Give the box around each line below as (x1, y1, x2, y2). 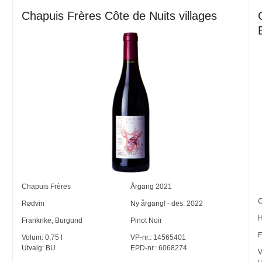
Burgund (55, 216, 83, 225)
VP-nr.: (130, 233, 152, 242)
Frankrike (22, 216, 52, 225)
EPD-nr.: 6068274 (130, 244, 188, 253)
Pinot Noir (130, 216, 163, 225)
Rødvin (22, 199, 45, 208)
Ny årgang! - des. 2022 (130, 199, 204, 208)
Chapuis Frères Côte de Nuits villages (22, 9, 218, 23)
